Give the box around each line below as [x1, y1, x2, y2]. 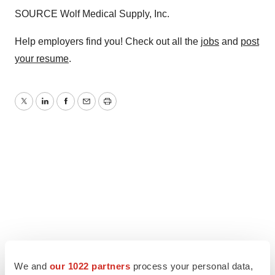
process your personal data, [130, 260, 253, 271]
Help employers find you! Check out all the [15, 36, 201, 47]
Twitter [23, 103, 52, 114]
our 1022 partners [49, 260, 130, 271]
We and [14, 260, 50, 271]
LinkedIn [44, 103, 82, 114]
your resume [15, 53, 69, 64]
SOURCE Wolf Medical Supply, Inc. [15, 8, 169, 19]
